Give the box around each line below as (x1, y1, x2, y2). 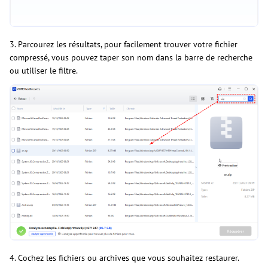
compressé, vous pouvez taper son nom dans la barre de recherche (10, 51, 252, 63)
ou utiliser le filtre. (10, 65, 80, 76)
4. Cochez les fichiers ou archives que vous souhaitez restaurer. (10, 252, 239, 263)
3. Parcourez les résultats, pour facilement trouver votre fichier (10, 38, 237, 50)
